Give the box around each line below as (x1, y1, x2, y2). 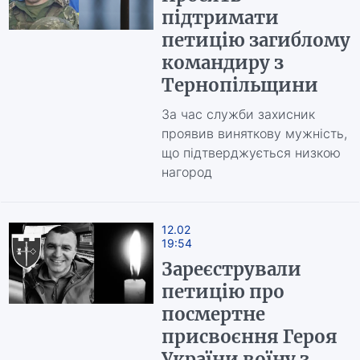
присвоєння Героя (161, 325, 337, 348)
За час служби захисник (161, 106, 315, 122)
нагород (161, 164, 212, 180)
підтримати (161, 6, 279, 29)
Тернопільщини (161, 74, 318, 96)
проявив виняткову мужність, (161, 125, 347, 141)
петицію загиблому (161, 29, 350, 51)
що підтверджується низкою (161, 145, 341, 161)
